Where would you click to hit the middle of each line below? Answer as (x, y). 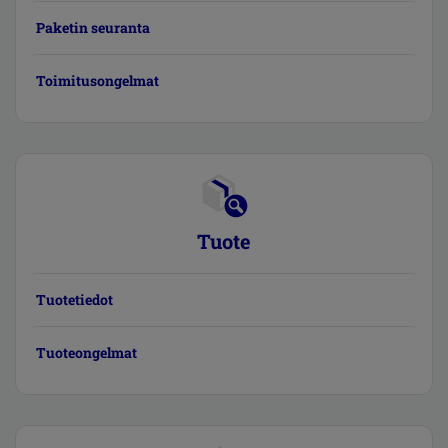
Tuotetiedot (74, 299)
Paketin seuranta (93, 27)
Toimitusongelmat (97, 80)
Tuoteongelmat (86, 352)
